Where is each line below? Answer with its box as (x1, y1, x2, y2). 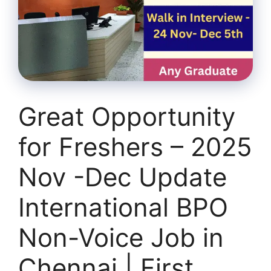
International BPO (18, 191, 228, 223)
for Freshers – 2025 (18, 131, 252, 162)
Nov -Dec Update (18, 161, 227, 192)
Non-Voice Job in (18, 221, 224, 253)
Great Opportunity (18, 100, 235, 132)
